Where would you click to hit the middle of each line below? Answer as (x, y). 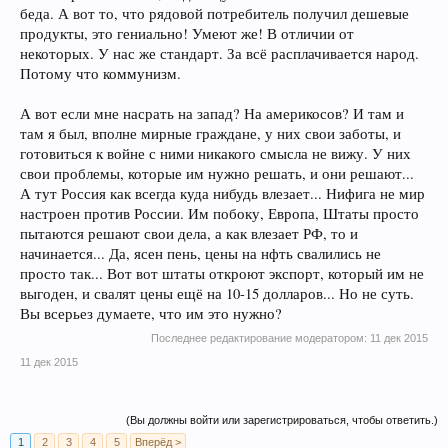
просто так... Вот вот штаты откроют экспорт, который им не (222, 273)
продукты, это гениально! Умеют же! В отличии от (187, 33)
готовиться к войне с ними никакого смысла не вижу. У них (215, 153)
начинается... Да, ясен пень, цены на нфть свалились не (200, 253)
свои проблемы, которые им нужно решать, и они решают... (217, 173)
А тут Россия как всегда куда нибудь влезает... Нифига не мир (222, 193)
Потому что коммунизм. (100, 73)
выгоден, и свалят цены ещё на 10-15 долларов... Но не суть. (217, 293)
